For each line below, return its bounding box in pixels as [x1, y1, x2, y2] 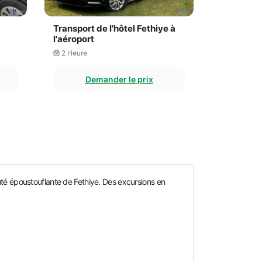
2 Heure [61, 49, 87, 57]
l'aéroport [53, 33, 94, 44]
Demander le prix [85, 74, 153, 84]
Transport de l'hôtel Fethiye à [53, 23, 175, 34]
